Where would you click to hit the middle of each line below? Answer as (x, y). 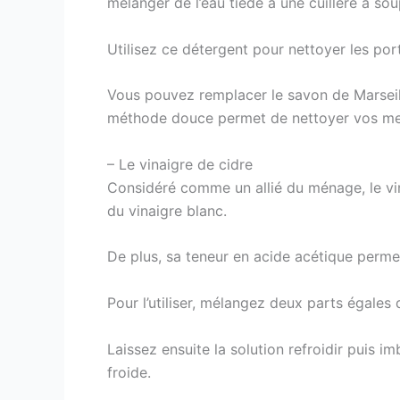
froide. (129, 372)
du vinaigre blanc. (167, 210)
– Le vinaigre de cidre (180, 164)
